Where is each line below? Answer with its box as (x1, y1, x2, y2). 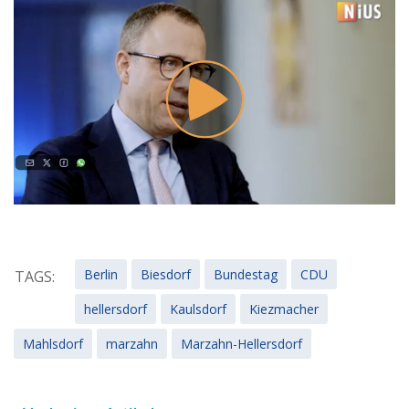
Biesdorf (141, 266, 191, 284)
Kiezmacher (249, 300, 319, 319)
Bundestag (214, 266, 278, 284)
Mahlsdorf (23, 335, 83, 353)
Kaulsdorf (170, 300, 226, 319)
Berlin (84, 266, 118, 284)
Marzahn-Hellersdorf (181, 335, 302, 353)
